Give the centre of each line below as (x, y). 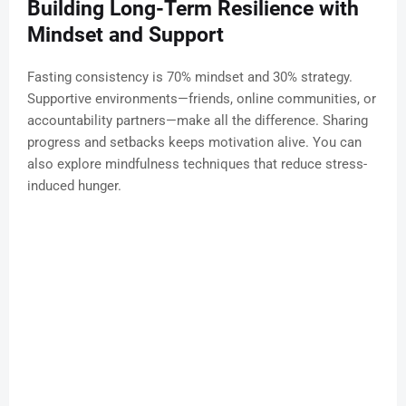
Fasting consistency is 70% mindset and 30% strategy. (190, 77)
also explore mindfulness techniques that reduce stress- (197, 164)
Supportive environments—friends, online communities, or (202, 99)
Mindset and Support (126, 35)
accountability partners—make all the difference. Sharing (198, 121)
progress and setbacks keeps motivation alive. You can (194, 143)
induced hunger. (74, 186)
